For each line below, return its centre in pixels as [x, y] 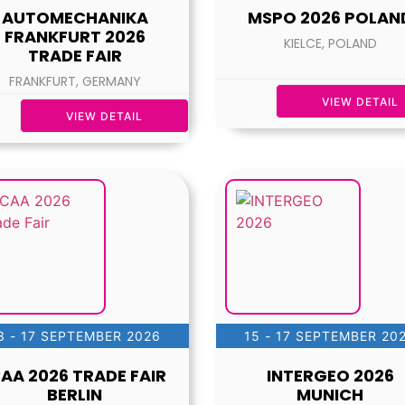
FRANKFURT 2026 [75, 37]
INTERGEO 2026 [330, 376]
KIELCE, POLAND [330, 44]
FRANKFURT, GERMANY [75, 82]
